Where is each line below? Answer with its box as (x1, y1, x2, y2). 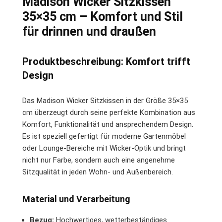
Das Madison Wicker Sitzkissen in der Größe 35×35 (22, 96, 188, 105)
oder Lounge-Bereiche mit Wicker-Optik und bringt (22, 143, 186, 153)
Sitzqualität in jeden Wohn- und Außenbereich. (22, 167, 173, 176)
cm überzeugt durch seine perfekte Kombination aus (22, 108, 195, 117)
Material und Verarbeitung (22, 193, 130, 204)
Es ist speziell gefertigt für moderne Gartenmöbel (22, 131, 186, 141)
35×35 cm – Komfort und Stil (22, 9, 183, 24)
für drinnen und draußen (22, 24, 156, 39)
